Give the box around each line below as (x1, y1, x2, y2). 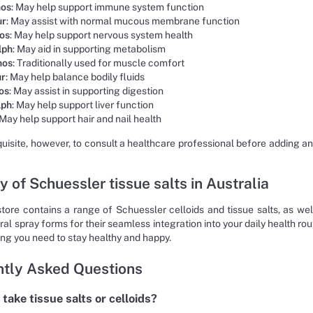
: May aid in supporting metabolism (13, 43, 166, 54)
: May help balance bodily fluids (6, 71, 145, 82)
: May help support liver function (12, 99, 154, 110)
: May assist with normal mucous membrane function (6, 15, 240, 27)
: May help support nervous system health (10, 29, 193, 41)
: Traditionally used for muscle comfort (13, 57, 184, 68)
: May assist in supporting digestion (9, 85, 163, 96)
